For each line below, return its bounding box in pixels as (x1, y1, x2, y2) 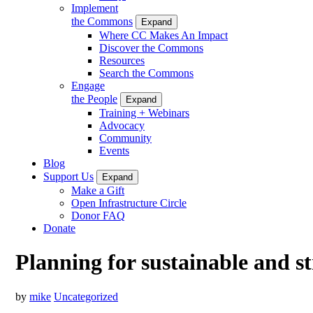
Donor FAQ (71, 209, 125, 221)
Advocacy (99, 119, 145, 131)
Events (99, 144, 129, 156)
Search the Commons (99, 66, 194, 79)
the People (71, 92, 117, 105)
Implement (71, 1, 118, 14)
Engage (71, 79, 105, 92)
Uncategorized (54, 290, 118, 303)
